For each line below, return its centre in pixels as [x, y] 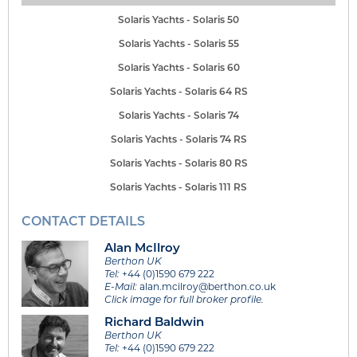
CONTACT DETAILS [83, 220]
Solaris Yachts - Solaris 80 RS [178, 162]
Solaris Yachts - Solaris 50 [178, 19]
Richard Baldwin [154, 322]
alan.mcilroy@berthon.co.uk [206, 286]
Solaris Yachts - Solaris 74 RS [178, 138]
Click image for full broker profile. [184, 298]
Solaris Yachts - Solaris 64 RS [178, 90]
